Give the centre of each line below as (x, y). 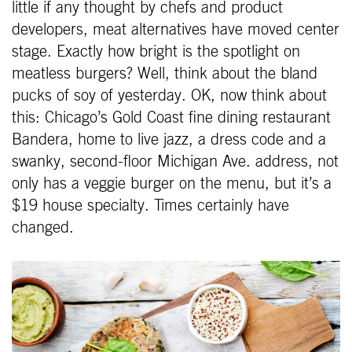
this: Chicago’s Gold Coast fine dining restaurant (171, 117)
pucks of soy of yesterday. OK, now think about (169, 95)
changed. (43, 227)
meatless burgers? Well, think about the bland (165, 73)
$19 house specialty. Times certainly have (150, 205)
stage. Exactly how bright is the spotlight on (156, 51)
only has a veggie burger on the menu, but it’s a (172, 183)
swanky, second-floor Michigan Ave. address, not (175, 161)
